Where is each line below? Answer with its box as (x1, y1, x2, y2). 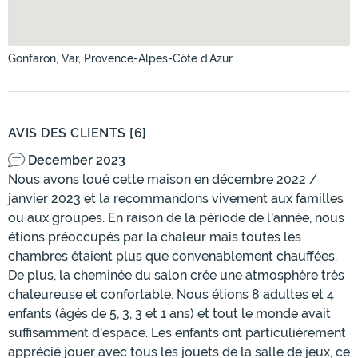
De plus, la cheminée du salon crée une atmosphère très (8, 268, 344, 284)
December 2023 (28, 153, 125, 169)
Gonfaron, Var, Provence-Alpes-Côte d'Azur (8, 52, 233, 66)
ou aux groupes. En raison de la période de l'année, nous (8, 210, 344, 226)
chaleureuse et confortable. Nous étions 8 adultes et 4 (8, 287, 334, 303)
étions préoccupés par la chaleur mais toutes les (8, 229, 301, 245)
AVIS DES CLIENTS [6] (8, 125, 147, 141)
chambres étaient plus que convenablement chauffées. (8, 249, 337, 265)
